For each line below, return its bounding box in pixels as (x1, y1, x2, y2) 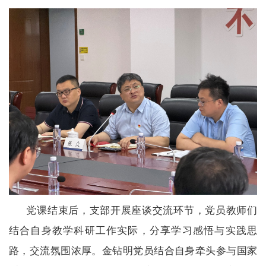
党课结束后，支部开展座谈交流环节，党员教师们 (26, 204, 257, 216)
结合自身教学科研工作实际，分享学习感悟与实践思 (9, 224, 257, 236)
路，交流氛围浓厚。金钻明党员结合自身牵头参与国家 (9, 245, 257, 256)
